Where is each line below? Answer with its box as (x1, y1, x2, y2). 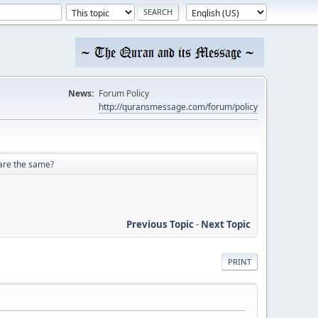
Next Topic (201, 217, 251, 231)
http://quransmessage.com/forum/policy (99, 101, 258, 113)
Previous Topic (126, 217, 194, 231)
